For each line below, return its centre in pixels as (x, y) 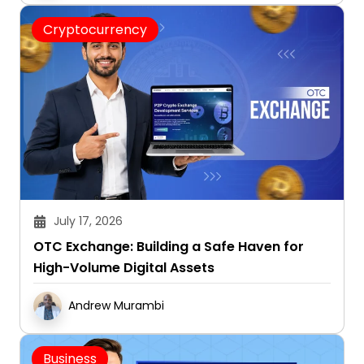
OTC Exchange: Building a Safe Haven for (169, 247)
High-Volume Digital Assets (124, 268)
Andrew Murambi (116, 306)
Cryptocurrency (95, 30)
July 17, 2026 (88, 221)
